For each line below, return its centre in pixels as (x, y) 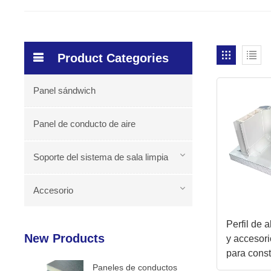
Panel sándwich (65, 90)
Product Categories (113, 58)
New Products (65, 238)
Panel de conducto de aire (85, 123)
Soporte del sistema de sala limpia (101, 157)
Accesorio (54, 190)
